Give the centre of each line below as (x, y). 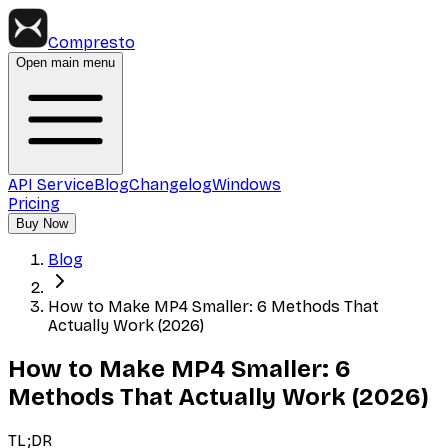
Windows (246, 184)
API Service (51, 184)
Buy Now (42, 223)
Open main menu (65, 62)
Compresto (91, 42)
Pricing (34, 203)
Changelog (170, 184)
